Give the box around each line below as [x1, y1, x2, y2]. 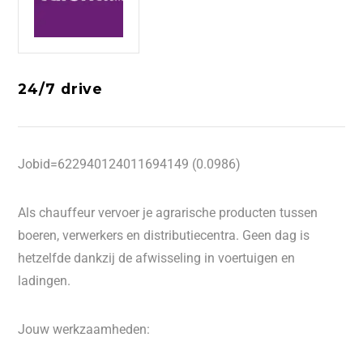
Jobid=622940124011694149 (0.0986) [18, 156, 241, 172]
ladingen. [18, 273, 71, 288]
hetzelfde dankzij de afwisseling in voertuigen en [18, 250, 296, 266]
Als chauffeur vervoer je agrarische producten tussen [18, 205, 318, 220]
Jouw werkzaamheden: [18, 322, 151, 337]
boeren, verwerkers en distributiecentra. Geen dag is [18, 228, 310, 243]
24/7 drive [18, 80, 104, 97]
